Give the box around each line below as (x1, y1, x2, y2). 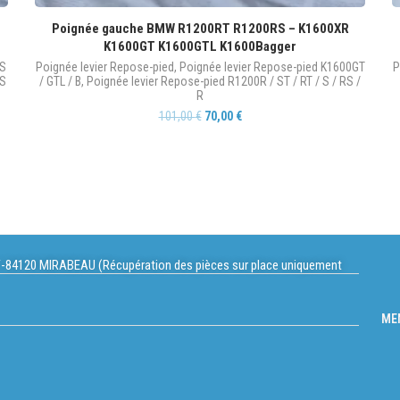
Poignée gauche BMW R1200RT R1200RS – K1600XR (51, 21, 349, 37)
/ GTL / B (39, 74, 81, 88)
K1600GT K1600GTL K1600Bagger (104, 38, 296, 54)
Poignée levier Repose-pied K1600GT (179, 60, 365, 74)
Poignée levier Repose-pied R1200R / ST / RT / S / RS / (87, 74, 361, 88)
